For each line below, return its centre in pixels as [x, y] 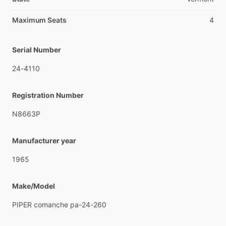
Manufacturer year [44, 140]
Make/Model [34, 186]
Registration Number [48, 95]
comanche [51, 205]
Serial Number [37, 50]
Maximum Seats [39, 20]
